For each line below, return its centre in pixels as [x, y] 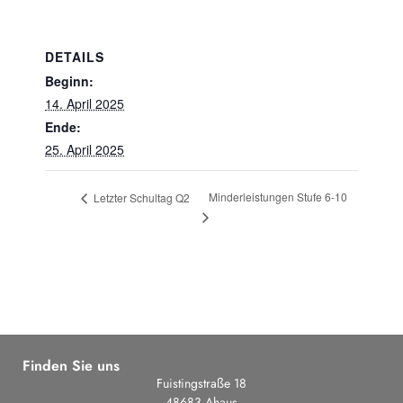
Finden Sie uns [71, 366]
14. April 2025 [85, 103]
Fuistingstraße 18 [201, 384]
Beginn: [69, 81]
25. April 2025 [85, 149]
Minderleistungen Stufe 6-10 [278, 197]
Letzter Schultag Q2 [140, 197]
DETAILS [75, 57]
